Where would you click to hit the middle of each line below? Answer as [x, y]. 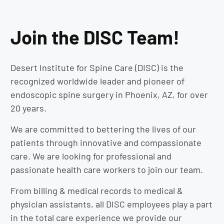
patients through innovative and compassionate [106, 143]
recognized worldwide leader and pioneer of [97, 81]
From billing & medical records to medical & [97, 191]
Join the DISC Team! [95, 37]
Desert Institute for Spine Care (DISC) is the [97, 68]
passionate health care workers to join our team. [107, 170]
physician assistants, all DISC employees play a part [111, 204]
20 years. [28, 108]
